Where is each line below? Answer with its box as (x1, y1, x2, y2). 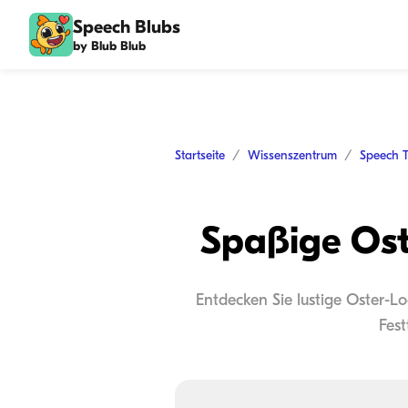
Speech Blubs (73, 15, 180, 37)
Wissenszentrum (248, 148, 337, 163)
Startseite (175, 148, 225, 163)
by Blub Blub (73, 37, 146, 54)
